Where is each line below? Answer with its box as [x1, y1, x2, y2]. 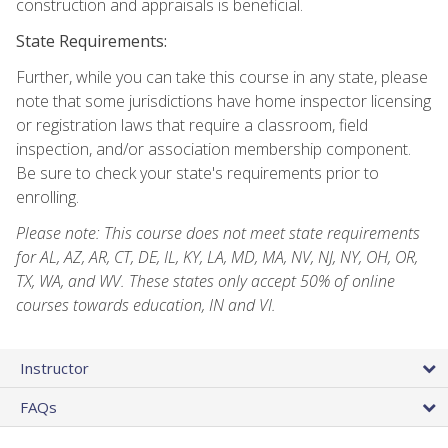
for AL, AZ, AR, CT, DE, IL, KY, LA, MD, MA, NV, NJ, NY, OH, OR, [16, 245, 418, 268]
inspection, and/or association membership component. [16, 137, 411, 160]
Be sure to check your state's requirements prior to [16, 161, 379, 184]
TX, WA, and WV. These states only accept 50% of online [16, 269, 395, 292]
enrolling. [16, 185, 79, 208]
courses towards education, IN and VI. [16, 293, 276, 316]
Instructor [20, 357, 89, 378]
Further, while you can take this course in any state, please [16, 65, 428, 88]
